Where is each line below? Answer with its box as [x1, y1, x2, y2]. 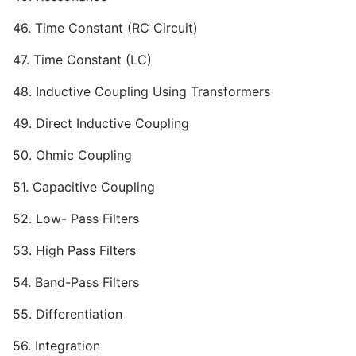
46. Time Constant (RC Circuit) [13, 20, 198, 37]
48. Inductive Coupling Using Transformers [13, 83, 270, 100]
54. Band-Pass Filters [13, 274, 139, 291]
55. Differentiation [13, 306, 122, 323]
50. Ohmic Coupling [13, 147, 132, 164]
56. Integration [13, 338, 100, 354]
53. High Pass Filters [13, 242, 136, 259]
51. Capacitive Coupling [13, 179, 155, 195]
